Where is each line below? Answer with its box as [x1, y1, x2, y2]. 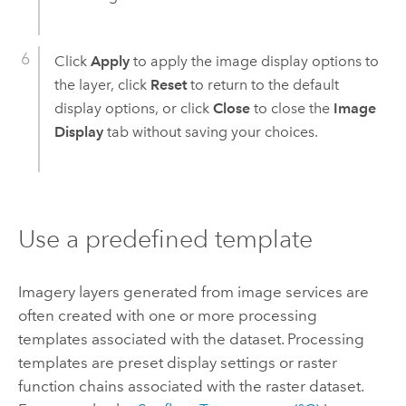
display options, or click [53, 100, 213, 118]
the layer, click [53, 76, 150, 94]
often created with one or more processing [17, 306, 317, 325]
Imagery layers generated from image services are [17, 283, 369, 302]
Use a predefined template [17, 223, 313, 254]
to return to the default [186, 76, 339, 94]
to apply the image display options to [129, 53, 379, 71]
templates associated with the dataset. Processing [17, 330, 364, 349]
